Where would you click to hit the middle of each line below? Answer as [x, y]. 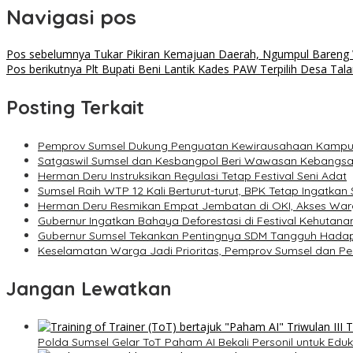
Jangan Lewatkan [89, 289]
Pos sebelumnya [48, 54]
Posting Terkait [75, 108]
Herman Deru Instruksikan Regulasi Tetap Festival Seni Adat [192, 176]
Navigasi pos [71, 17]
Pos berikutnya [44, 69]
